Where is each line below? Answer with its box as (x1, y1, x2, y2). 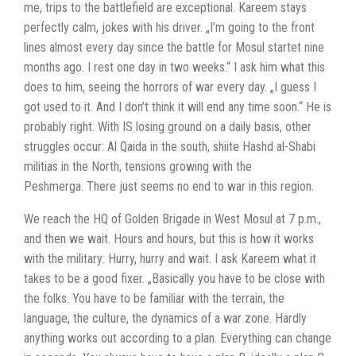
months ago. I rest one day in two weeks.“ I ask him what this (24, 60, 325, 75)
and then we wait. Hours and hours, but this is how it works (24, 231, 314, 246)
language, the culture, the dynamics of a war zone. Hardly (24, 311, 307, 326)
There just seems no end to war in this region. (87, 179, 314, 194)
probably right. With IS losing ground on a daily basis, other (24, 119, 311, 134)
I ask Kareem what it (215, 251, 316, 266)
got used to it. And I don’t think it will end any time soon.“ (24, 99, 306, 114)
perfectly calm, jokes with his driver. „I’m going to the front (24, 20, 315, 35)
